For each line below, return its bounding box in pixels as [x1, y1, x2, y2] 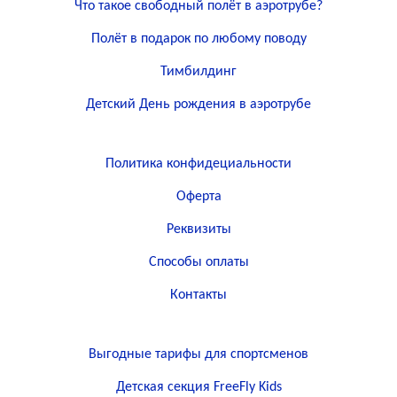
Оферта [175, 190, 222, 204]
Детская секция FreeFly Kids [115, 380, 282, 394]
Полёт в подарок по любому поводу [90, 32, 307, 46]
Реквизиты [166, 222, 231, 237]
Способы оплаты [148, 255, 249, 269]
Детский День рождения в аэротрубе [86, 97, 311, 112]
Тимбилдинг [160, 65, 237, 79]
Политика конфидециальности [105, 157, 292, 171]
